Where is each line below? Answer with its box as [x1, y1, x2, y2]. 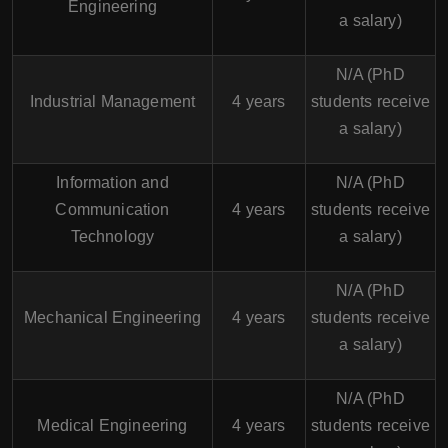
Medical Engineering [37, 417, 188, 435]
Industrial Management [29, 93, 196, 111]
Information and [56, 174, 169, 192]
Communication [55, 201, 170, 219]
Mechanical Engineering [24, 309, 201, 327]
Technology [70, 228, 155, 246]
